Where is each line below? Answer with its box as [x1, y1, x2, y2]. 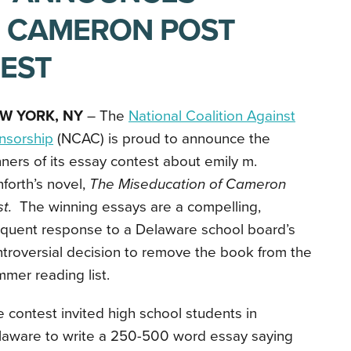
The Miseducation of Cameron [89, 175, 286, 193]
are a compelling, [150, 198, 261, 215]
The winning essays [20, 198, 147, 215]
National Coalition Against [128, 107, 295, 125]
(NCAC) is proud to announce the [53, 130, 270, 147]
